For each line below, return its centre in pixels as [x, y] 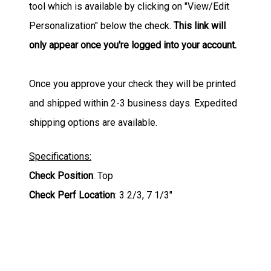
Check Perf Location [72, 195]
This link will [200, 25]
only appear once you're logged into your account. [134, 45]
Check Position [61, 175]
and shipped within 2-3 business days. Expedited [133, 103]
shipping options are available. [93, 122]
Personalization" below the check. [101, 25]
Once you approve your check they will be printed [132, 83]
